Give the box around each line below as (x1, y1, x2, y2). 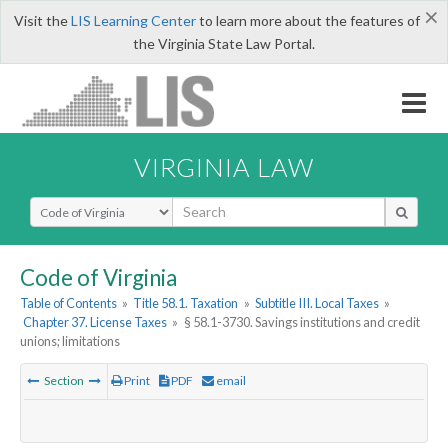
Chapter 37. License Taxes (23, 314, 168, 331)
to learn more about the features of (195, 12, 420, 29)
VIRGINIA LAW (134, 151, 314, 182)
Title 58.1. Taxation (133, 295, 239, 312)
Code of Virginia (20, 263, 177, 291)
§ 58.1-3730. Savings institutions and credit (183, 314, 420, 331)
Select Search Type (29, 195, 150, 215)
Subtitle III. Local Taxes (254, 295, 379, 312)
